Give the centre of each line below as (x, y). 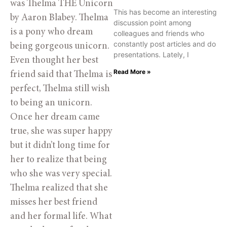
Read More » (132, 72)
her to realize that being (59, 160)
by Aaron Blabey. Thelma (59, 18)
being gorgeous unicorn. (60, 46)
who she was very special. (61, 174)
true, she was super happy (61, 131)
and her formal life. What (61, 216)
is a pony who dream (51, 32)
